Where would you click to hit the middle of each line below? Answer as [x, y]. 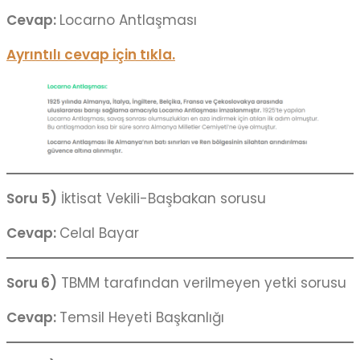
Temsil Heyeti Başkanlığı [142, 318]
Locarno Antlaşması [128, 20]
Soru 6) [32, 283]
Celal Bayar [99, 233]
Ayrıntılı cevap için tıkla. [91, 54]
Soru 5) [32, 199]
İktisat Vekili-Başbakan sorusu [162, 199]
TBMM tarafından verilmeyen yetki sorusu [202, 283]
